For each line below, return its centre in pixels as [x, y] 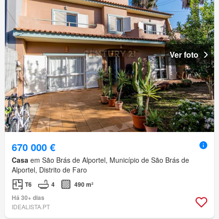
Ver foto [184, 54]
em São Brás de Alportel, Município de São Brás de [109, 160]
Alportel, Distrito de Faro [49, 169]
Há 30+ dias [28, 197]
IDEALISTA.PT [31, 206]
